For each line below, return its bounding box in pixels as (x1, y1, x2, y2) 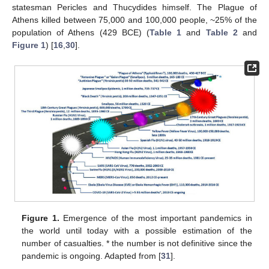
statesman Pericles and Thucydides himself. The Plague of (12, 2, 257, 13)
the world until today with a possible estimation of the (22, 226, 252, 236)
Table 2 (205, 28, 238, 38)
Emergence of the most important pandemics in (59, 213, 252, 223)
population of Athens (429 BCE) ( (12, 28, 150, 38)
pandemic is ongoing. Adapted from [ (22, 251, 162, 261)
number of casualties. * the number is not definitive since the (22, 238, 252, 249)
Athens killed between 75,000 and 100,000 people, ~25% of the (12, 15, 257, 25)
